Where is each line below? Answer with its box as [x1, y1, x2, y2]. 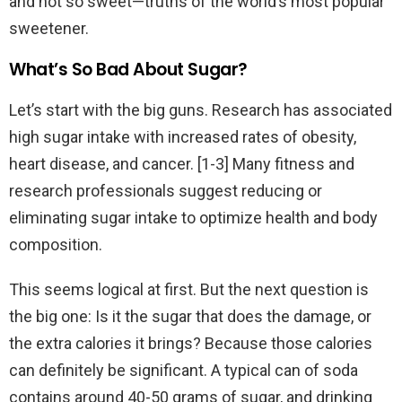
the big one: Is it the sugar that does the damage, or [9, 307, 371, 327]
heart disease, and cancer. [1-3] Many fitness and [9, 154, 354, 174]
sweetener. [9, 19, 89, 39]
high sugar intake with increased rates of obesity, [9, 127, 356, 147]
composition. [9, 235, 102, 255]
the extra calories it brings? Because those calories [9, 334, 372, 354]
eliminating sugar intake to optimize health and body [9, 208, 378, 228]
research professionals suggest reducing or [9, 181, 322, 201]
